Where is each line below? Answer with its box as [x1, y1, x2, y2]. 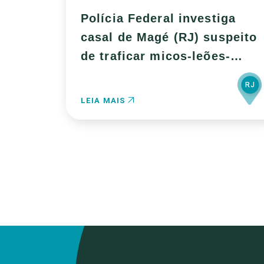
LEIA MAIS [81, 96, 128, 105]
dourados [81, 68, 139, 81]
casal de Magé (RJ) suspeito [81, 31, 258, 44]
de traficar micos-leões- [81, 49, 230, 62]
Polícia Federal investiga [81, 12, 236, 25]
